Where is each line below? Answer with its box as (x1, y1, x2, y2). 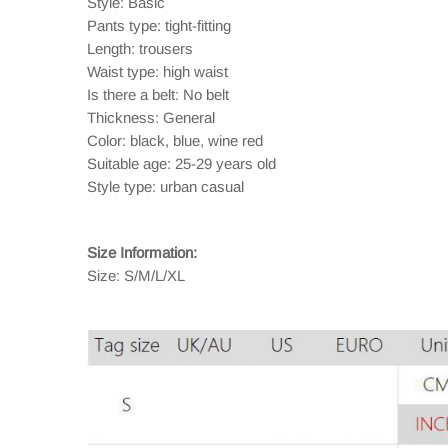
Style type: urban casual (87, 178, 244, 195)
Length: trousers (87, 40, 193, 57)
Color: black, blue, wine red (87, 132, 263, 149)
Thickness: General (87, 109, 215, 126)
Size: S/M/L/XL (87, 267, 185, 284)
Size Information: (87, 244, 197, 261)
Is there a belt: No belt (87, 86, 229, 103)
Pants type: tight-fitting (87, 17, 231, 34)
